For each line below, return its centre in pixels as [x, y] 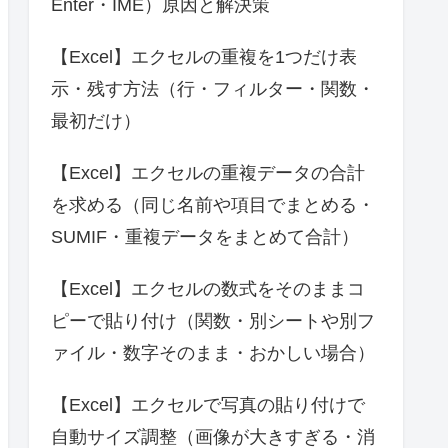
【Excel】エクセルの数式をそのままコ [208, 288]
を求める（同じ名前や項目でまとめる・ [213, 204]
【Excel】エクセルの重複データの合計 [208, 172]
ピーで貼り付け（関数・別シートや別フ [213, 320]
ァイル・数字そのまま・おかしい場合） [213, 352]
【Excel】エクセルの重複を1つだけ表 [204, 56]
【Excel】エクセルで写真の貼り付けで [208, 404]
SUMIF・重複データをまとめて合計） [205, 236]
